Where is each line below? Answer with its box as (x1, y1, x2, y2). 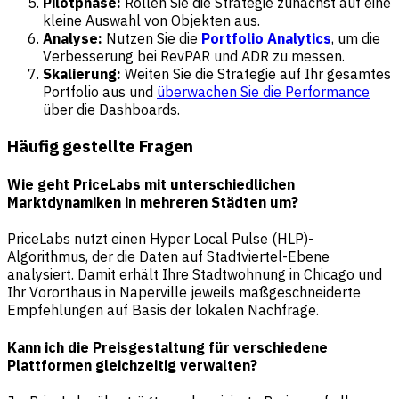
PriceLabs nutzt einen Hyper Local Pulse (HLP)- (7, 230, 313, 248)
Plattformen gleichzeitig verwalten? (7, 355, 257, 374)
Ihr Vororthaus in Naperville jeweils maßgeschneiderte (7, 283, 361, 302)
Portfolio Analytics (201, 29, 331, 48)
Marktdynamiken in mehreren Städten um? (7, 193, 298, 212)
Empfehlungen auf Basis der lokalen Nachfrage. (7, 301, 319, 320)
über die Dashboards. (43, 101, 180, 119)
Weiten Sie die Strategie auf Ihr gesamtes (121, 65, 391, 84)
